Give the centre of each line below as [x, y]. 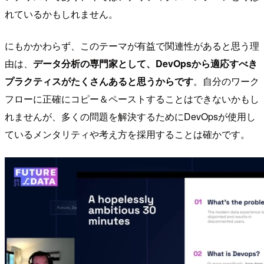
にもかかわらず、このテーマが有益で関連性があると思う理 [132, 46]
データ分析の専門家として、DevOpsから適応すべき [145, 64]
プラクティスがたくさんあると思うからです [99, 81]
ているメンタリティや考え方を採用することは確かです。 [127, 134]
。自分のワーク [226, 81]
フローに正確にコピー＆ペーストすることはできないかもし [132, 99]
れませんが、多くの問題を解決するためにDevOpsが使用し [130, 117]
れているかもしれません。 [61, 14]
